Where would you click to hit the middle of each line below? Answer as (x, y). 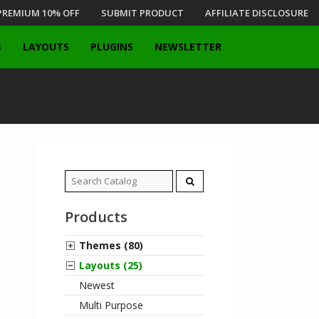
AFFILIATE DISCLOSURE (257, 13)
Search (80, 178)
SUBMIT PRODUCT (142, 13)
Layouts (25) (111, 265)
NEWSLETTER (188, 47)
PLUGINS (112, 47)
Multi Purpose (111, 305)
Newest (97, 285)
